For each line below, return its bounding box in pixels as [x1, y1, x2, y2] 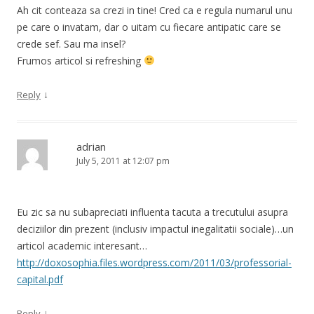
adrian [76, 139, 106, 153]
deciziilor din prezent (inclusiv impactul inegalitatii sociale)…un [17, 221, 294, 235]
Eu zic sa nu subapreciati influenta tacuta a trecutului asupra [17, 205, 288, 219]
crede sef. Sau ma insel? [17, 36, 125, 50]
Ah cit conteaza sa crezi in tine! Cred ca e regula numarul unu [17, 3, 292, 17]
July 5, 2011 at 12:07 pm [76, 154, 170, 167]
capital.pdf [17, 272, 63, 286]
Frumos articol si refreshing [17, 53, 144, 67]
